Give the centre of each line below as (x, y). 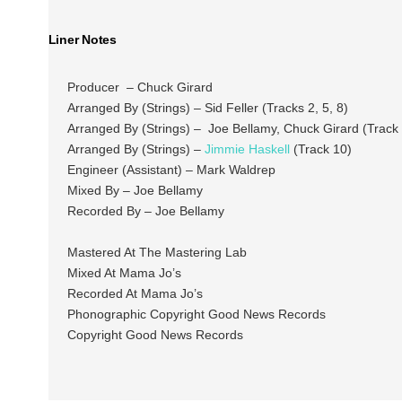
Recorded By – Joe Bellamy (145, 211)
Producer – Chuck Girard (140, 87)
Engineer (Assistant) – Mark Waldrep (171, 170)
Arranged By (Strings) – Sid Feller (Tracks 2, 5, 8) (207, 108)
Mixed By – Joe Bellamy (135, 191)
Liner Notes (82, 40)
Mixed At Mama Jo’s (124, 273)
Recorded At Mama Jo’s (135, 294)
